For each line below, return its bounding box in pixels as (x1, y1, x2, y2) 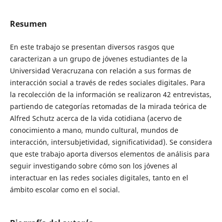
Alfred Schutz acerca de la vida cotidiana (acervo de (9, 113, 182, 123)
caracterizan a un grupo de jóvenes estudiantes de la (9, 54, 187, 63)
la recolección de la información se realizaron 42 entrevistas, (9, 89, 212, 99)
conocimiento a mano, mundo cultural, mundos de (9, 125, 178, 135)
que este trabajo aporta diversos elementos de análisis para (9, 149, 210, 159)
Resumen (9, 18, 47, 29)
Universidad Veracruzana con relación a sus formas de (9, 65, 191, 75)
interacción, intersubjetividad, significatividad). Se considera (9, 137, 212, 147)
